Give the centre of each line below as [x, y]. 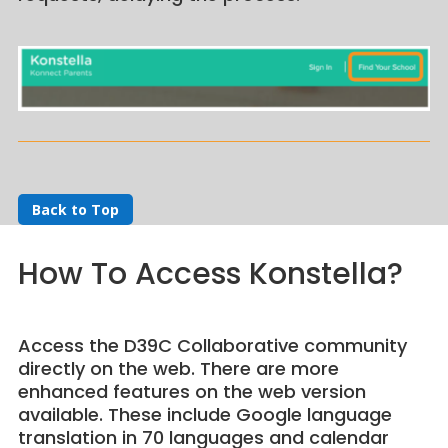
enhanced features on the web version [191, 392]
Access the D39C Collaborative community [212, 346]
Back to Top [75, 210]
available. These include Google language [204, 415]
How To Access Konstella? [210, 274]
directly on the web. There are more [178, 369]
